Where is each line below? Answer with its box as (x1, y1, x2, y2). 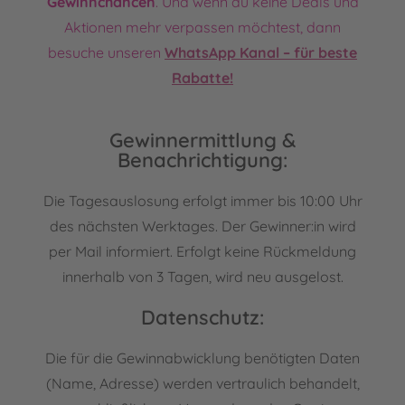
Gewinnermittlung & (109, 127, 296, 154)
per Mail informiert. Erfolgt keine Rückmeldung (49, 242, 356, 261)
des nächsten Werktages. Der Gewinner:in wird (49, 217, 356, 236)
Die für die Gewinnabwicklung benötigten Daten (45, 349, 360, 368)
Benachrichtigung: (118, 147, 287, 174)
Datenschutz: (141, 305, 264, 331)
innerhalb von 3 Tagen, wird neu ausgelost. (61, 268, 344, 287)
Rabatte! (172, 69, 233, 88)
